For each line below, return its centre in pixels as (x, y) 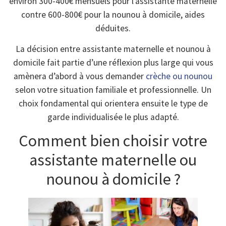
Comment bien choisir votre (113, 141)
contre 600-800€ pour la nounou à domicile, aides (113, 14)
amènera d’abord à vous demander (80, 76)
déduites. (113, 28)
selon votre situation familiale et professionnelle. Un (113, 90)
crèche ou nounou (179, 76)
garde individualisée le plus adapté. (113, 117)
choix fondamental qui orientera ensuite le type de (113, 104)
